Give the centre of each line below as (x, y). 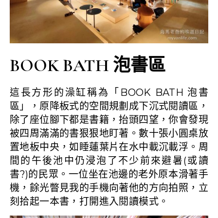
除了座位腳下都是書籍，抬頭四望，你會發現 (109, 119)
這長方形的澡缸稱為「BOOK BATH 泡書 (109, 92)
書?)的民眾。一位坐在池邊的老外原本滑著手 (109, 174)
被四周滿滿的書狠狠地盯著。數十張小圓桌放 (109, 133)
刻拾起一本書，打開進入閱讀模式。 (89, 201)
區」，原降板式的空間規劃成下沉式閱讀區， (109, 106)
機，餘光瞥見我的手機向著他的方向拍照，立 (109, 188)
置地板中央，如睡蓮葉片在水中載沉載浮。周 (109, 147)
